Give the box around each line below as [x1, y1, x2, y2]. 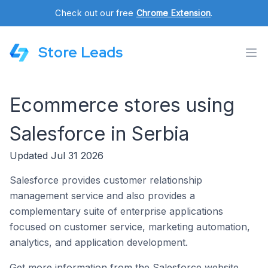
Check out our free [55, 8, 136, 18]
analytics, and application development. [10, 236, 188, 248]
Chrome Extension [136, 8, 211, 18]
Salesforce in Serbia [10, 122, 189, 145]
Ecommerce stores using [10, 93, 234, 117]
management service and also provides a [10, 190, 195, 202]
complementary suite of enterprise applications [10, 205, 223, 217]
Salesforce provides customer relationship [10, 174, 202, 186]
